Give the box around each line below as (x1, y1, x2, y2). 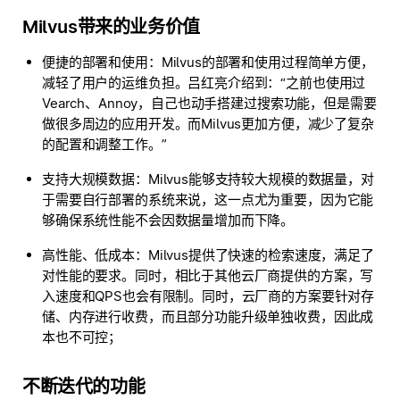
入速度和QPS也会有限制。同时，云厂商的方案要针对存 (42, 287, 375, 304)
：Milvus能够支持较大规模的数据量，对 (134, 171, 374, 187)
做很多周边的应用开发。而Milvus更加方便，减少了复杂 (42, 115, 374, 132)
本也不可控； (42, 329, 122, 346)
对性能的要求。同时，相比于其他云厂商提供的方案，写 (42, 267, 374, 284)
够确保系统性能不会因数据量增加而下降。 (42, 212, 295, 229)
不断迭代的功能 (22, 376, 146, 397)
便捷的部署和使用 (42, 54, 148, 71)
